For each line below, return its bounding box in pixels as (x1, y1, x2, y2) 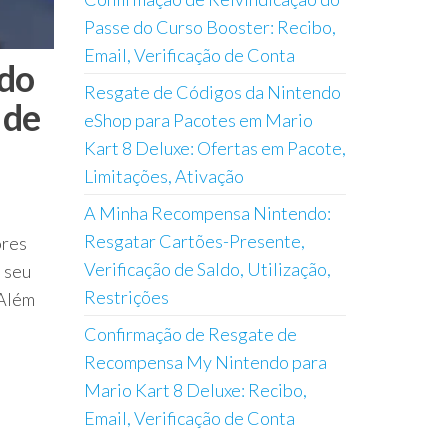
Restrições (83, 286, 169, 308)
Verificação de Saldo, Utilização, (83, 258, 331, 280)
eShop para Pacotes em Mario (83, 109, 313, 131)
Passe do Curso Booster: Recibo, (83, 16, 336, 38)
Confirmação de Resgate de (83, 323, 297, 345)
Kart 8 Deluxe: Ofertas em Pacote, (83, 137, 346, 159)
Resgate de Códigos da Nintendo (83, 81, 341, 103)
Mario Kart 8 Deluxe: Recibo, (83, 379, 307, 401)
